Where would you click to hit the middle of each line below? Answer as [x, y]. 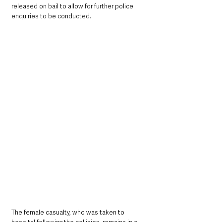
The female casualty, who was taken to [69, 213]
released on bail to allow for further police [73, 6]
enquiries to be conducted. [51, 16]
